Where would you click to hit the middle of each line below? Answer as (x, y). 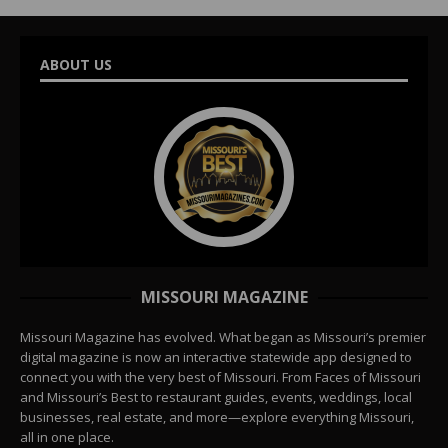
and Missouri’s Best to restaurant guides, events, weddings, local (216, 396)
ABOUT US (76, 64)
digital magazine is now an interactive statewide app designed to (216, 356)
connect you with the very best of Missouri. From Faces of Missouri (220, 376)
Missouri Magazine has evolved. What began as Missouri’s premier (223, 336)
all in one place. (67, 436)
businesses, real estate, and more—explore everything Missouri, (217, 416)
